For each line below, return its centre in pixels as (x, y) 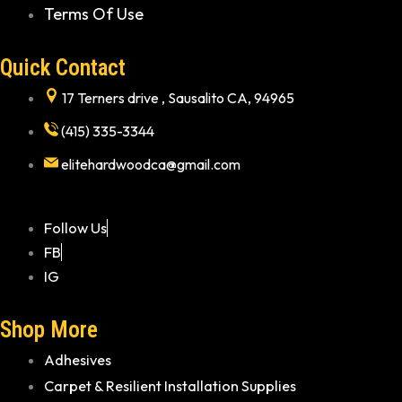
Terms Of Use (94, 13)
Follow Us (76, 228)
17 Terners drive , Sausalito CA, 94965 (178, 97)
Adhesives (78, 359)
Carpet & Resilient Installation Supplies (170, 385)
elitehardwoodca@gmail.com (151, 164)
